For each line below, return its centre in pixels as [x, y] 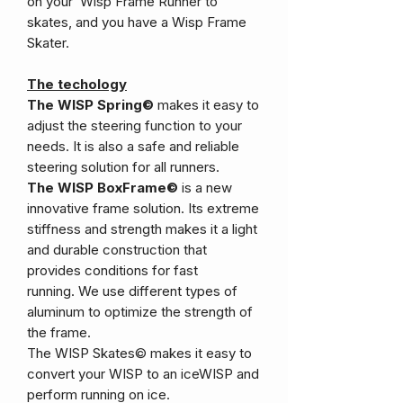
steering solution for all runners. [123, 166]
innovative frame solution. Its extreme [143, 208]
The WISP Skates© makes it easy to [139, 353]
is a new [205, 187]
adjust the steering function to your [134, 125]
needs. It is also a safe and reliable [133, 146]
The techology [77, 84]
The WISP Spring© [90, 104]
